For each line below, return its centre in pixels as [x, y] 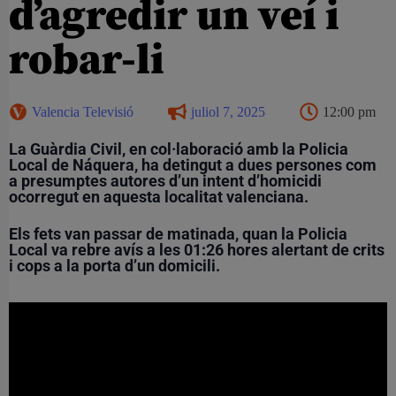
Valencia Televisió [83, 111]
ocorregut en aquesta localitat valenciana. [159, 196]
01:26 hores [226, 249]
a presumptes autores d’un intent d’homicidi [165, 180]
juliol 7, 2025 [228, 111]
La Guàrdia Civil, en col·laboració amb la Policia [179, 148]
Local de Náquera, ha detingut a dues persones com [193, 164]
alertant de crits [326, 249]
